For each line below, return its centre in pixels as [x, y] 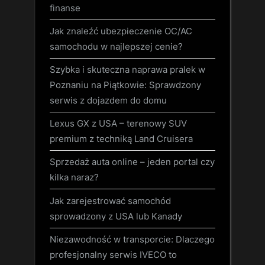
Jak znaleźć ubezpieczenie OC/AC [121, 31]
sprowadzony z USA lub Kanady [116, 216]
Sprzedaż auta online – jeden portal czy [132, 162]
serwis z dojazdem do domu [108, 101]
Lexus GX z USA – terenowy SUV [118, 124]
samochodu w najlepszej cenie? [116, 46]
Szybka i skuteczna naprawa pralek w [127, 70]
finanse [65, 8]
